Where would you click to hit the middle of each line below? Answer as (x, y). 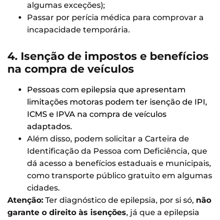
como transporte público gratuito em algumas (120, 175)
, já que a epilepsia (163, 212)
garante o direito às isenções (67, 212)
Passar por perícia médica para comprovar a (115, 18)
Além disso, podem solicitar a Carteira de (108, 138)
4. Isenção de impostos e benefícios (108, 56)
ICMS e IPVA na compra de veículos (97, 114)
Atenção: (25, 200)
